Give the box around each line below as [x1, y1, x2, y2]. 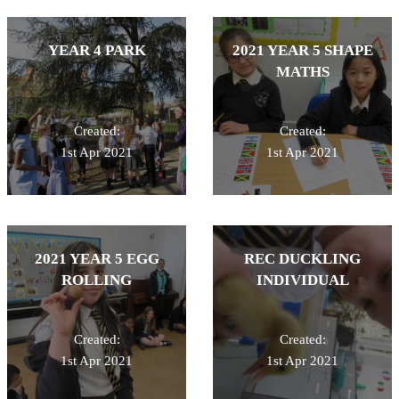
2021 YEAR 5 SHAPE [232, 41, 373, 59]
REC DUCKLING [244, 249, 361, 267]
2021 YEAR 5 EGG [34, 249, 159, 267]
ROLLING [61, 271, 132, 289]
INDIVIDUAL [256, 271, 349, 289]
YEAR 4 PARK [47, 41, 146, 59]
